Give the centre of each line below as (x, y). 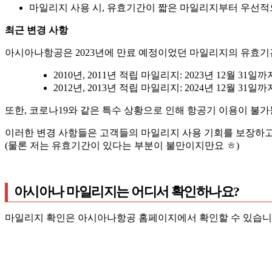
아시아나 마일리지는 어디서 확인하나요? (127, 191)
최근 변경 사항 (36, 30)
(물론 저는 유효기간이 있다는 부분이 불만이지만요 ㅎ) (122, 145)
